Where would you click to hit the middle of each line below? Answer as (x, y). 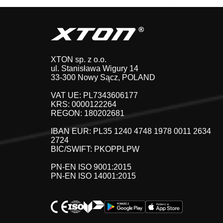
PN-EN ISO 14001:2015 (93, 176)
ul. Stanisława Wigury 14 (95, 69)
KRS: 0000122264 (84, 105)
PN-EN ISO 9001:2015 (91, 167)
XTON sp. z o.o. (79, 60)
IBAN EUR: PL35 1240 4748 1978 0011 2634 (131, 131)
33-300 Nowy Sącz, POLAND (103, 78)
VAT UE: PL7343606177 (94, 96)
